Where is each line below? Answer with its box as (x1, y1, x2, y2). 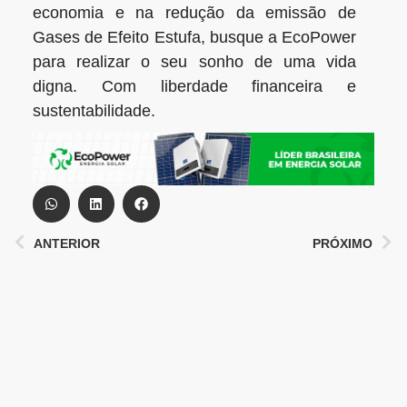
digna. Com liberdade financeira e (33, 77, 356, 96)
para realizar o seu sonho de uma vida (33, 53, 356, 72)
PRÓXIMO (313, 235, 372, 251)
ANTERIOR (34, 235, 100, 251)
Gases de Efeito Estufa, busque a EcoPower (33, 28, 356, 47)
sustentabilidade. (33, 102, 155, 121)
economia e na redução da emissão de (33, 4, 356, 23)
